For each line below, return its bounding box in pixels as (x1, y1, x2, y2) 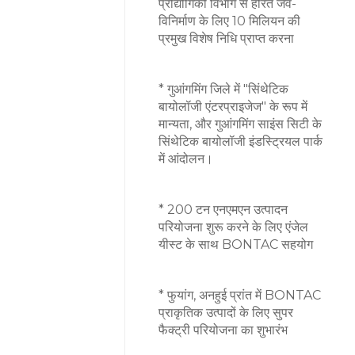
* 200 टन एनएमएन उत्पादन (158, 201, 288, 217)
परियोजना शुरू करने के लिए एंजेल (158, 219, 308, 235)
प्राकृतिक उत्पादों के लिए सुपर (158, 304, 293, 320)
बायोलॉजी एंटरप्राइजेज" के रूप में (158, 98, 307, 114)
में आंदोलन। (158, 151, 213, 166)
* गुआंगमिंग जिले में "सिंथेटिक (158, 81, 288, 97)
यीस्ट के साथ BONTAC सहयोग (158, 236, 313, 252)
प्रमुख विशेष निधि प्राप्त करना (158, 30, 294, 46)
